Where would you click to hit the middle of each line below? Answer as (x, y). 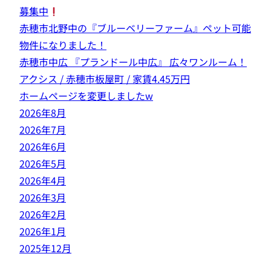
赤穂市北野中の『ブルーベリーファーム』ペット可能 (135, 28)
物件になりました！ (63, 45)
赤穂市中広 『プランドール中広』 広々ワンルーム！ (133, 62)
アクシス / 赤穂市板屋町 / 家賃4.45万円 (105, 79)
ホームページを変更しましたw (86, 96)
